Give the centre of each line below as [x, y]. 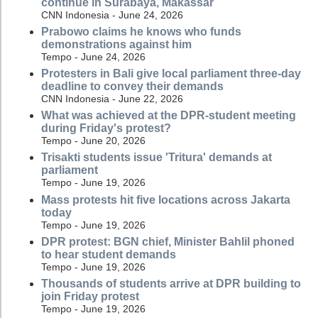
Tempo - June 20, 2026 [93, 141]
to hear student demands [109, 254]
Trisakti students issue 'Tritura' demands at [157, 158]
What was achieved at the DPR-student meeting [169, 116]
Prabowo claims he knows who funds [141, 31]
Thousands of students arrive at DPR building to [171, 283]
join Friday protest [90, 296]
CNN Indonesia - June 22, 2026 [112, 98]
